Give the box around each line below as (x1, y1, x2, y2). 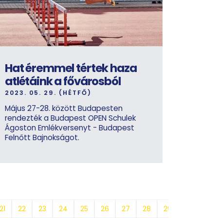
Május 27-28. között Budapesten (5, 103, 123, 114)
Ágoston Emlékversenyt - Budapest (5, 123, 134, 133)
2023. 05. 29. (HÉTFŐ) (5, 89, 91, 97)
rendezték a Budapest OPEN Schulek (5, 113, 136, 124)
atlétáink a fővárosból (5, 73, 121, 90)
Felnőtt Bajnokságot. (5, 132, 79, 143)
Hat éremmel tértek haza (5, 60, 137, 76)
